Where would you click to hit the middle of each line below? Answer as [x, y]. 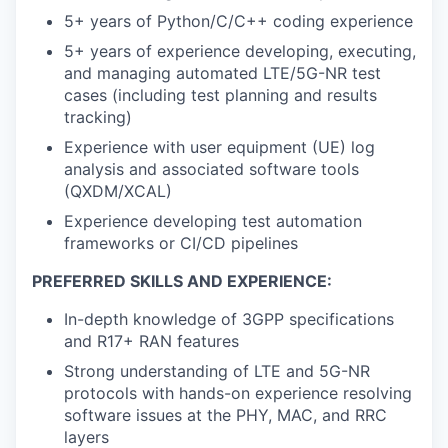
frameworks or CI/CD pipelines [181, 242]
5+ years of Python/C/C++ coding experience [238, 20]
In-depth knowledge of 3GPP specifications [229, 318]
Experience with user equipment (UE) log [219, 146]
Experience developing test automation [213, 220]
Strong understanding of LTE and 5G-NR [217, 370]
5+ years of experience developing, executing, [240, 50]
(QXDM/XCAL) [118, 190]
